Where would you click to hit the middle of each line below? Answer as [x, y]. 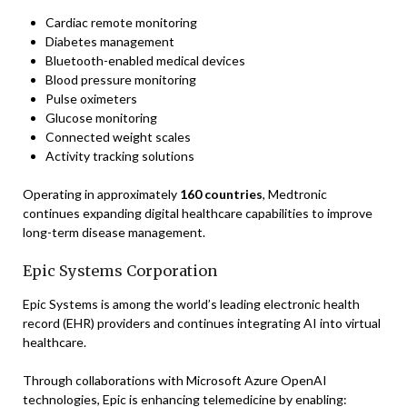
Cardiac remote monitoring [121, 22]
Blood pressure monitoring [121, 79]
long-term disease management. [114, 232]
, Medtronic [295, 194]
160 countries [221, 194]
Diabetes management [110, 41]
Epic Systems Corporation [120, 271]
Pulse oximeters [91, 99]
